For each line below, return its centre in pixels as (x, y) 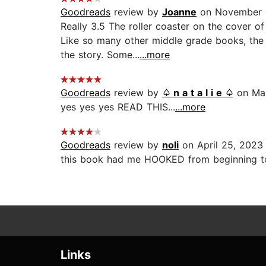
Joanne (179, 12)
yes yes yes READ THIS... (118, 107)
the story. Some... (100, 55)
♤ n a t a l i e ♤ (198, 93)
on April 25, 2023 (221, 145)
